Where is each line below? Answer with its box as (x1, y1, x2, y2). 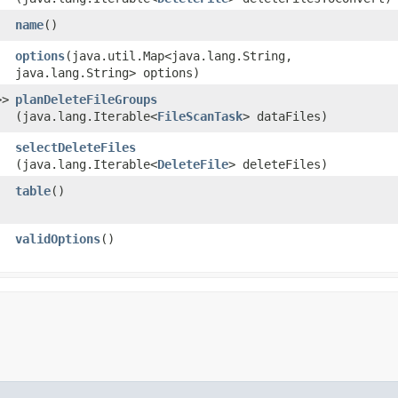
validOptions (15, 231, 100, 246)
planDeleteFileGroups (15, 92, 157, 107)
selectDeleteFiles (15, 139, 136, 155)
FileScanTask (157, 108, 243, 123)
